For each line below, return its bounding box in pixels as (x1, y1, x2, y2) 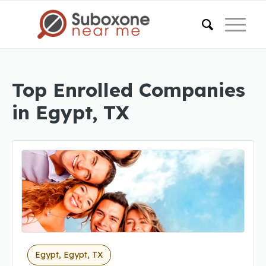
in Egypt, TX (12, 100, 129, 124)
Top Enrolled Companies (12, 78, 245, 102)
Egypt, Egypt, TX (35, 249, 103, 260)
